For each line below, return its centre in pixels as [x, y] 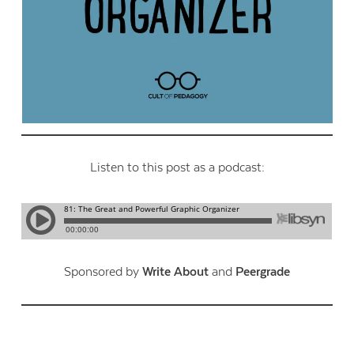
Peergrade [263, 271]
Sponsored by [103, 271]
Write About [175, 271]
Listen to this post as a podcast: [177, 167]
